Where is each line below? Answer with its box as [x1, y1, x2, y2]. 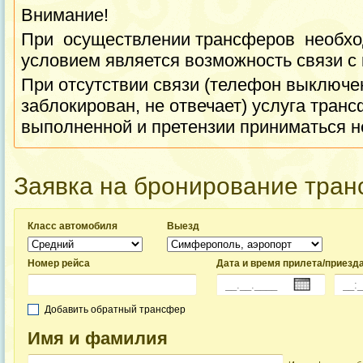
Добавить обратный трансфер [45, 304, 186, 315]
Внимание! [21, 5, 109, 25]
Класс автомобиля [28, 220, 117, 232]
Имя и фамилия [28, 328, 168, 348]
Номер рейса [28, 258, 90, 269]
